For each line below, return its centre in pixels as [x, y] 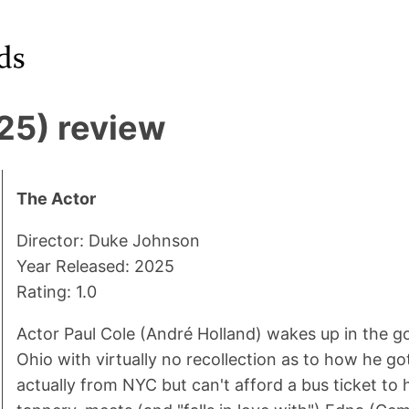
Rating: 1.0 [56, 292]
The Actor [56, 199]
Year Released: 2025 [95, 267]
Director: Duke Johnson [108, 241]
